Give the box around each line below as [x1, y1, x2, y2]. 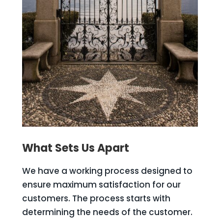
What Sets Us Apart [22, 140, 129, 156]
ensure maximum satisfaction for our [22, 179, 181, 191]
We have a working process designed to [22, 165, 192, 177]
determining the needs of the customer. [22, 206, 192, 218]
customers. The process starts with [22, 192, 170, 204]
